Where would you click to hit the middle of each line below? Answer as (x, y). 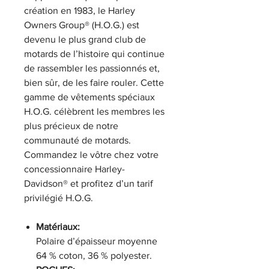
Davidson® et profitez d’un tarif (89, 183)
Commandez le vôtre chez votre (91, 154)
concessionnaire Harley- (74, 169)
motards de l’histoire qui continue (94, 53)
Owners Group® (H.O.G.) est (82, 25)
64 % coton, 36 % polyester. (94, 255)
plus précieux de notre (71, 125)
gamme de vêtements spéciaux (89, 97)
